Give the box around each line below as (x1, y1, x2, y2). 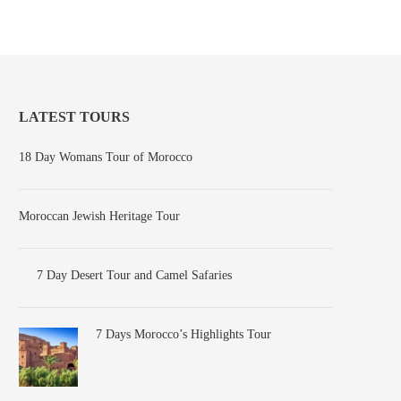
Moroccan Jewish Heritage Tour (19, 209, 181, 223)
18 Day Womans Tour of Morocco (19, 150, 193, 164)
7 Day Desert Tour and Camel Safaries (37, 269, 233, 282)
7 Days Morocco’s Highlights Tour (96, 328, 272, 341)
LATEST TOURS (19, 109, 131, 124)
